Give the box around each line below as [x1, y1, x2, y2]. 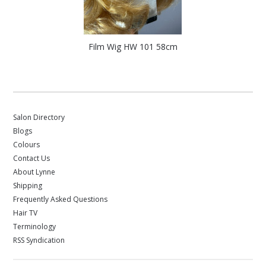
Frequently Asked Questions [13, 194, 108, 204]
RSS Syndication [13, 235, 65, 245]
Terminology [13, 221, 56, 232]
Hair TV [13, 208, 38, 218]
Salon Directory [13, 112, 65, 122]
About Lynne [13, 167, 56, 177]
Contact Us [13, 153, 50, 163]
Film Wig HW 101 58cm [88, 41, 178, 52]
